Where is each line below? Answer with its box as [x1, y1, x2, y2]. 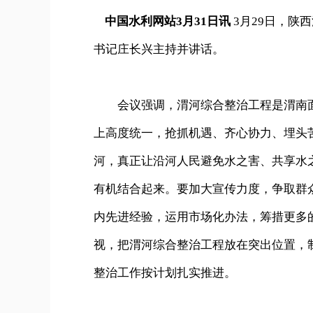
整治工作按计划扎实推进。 [94, 266, 236, 279]
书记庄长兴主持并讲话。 [94, 43, 224, 56]
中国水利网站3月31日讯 [99, 15, 231, 28]
